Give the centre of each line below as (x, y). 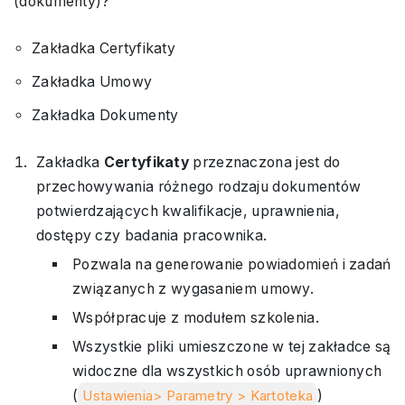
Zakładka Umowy (92, 82)
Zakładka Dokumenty (105, 115)
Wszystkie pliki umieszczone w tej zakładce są (232, 347)
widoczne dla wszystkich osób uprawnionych (227, 371)
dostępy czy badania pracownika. (152, 235)
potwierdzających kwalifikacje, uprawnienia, (188, 211)
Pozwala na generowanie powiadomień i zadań (232, 264)
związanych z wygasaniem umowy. (193, 289)
